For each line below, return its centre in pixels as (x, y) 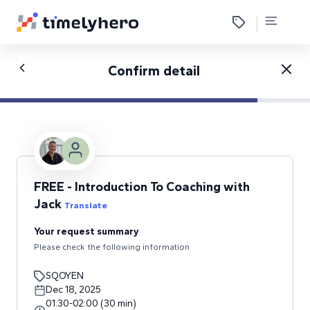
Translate (86, 205)
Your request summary (86, 231)
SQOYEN (65, 276)
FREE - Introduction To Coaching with (142, 187)
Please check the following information (112, 247)
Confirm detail (154, 71)
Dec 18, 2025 (73, 290)
